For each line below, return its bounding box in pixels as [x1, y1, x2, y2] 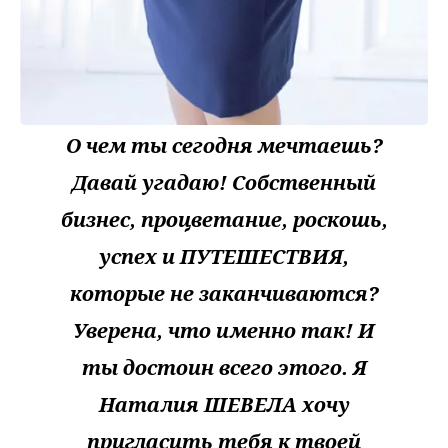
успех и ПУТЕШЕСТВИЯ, [99, 243, 349, 271]
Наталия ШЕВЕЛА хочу [98, 391, 350, 419]
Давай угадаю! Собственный [72, 169, 376, 197]
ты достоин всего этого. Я [81, 354, 367, 382]
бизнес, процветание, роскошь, [60, 206, 388, 234]
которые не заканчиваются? [69, 280, 379, 308]
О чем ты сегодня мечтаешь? [65, 132, 383, 160]
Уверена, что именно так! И [73, 317, 375, 345]
